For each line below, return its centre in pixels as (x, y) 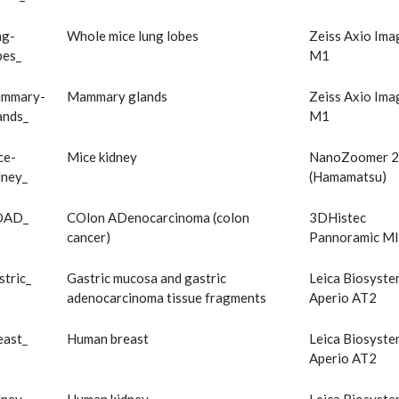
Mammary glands (117, 97)
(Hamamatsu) (348, 177)
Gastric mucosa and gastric (147, 278)
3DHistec (338, 218)
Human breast (108, 339)
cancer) (89, 237)
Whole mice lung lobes (133, 36)
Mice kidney (102, 157)
